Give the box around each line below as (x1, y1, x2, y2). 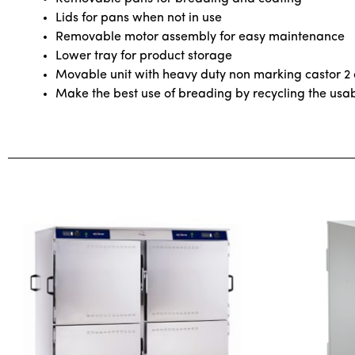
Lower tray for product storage (55, 49, 232, 63)
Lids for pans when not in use (55, 11, 222, 25)
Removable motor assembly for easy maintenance (55, 30, 345, 44)
